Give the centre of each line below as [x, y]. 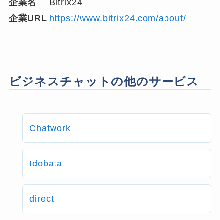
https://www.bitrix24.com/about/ [118, 18]
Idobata [46, 163]
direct [42, 199]
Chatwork [50, 128]
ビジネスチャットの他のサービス [104, 81]
